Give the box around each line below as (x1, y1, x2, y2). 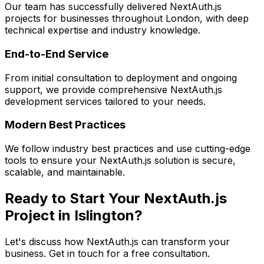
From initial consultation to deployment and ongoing (5, 71, 237, 84)
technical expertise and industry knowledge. (5, 24, 200, 37)
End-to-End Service (5, 47, 108, 61)
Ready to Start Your (5, 189, 144, 207)
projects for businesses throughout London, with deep (5, 12, 249, 25)
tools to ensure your (5, 154, 100, 167)
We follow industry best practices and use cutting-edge (5, 143, 250, 155)
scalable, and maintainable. (5, 166, 125, 179)
